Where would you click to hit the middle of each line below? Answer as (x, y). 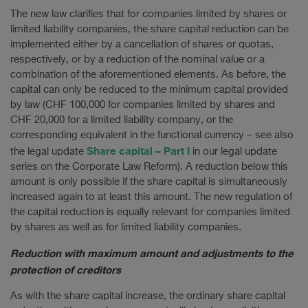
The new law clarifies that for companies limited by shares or (148, 14)
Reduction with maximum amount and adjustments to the (152, 253)
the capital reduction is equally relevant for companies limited (150, 212)
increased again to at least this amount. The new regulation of (151, 197)
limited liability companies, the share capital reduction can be (150, 29)
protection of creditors (66, 269)
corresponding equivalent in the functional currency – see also (152, 135)
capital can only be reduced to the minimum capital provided (149, 90)
